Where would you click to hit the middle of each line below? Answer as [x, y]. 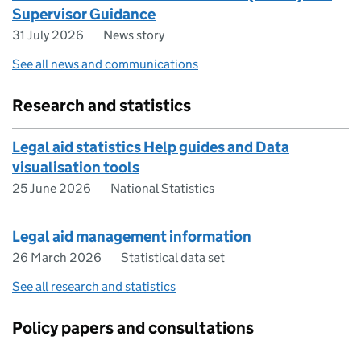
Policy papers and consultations [133, 328]
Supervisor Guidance [84, 15]
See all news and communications [105, 64]
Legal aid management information [132, 237]
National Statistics [162, 189]
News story [134, 35]
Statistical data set [173, 258]
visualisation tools [76, 168]
